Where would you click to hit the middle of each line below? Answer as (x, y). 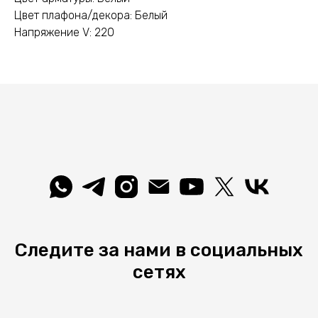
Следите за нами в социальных (159, 251)
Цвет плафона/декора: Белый (91, 16)
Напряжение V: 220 (64, 33)
